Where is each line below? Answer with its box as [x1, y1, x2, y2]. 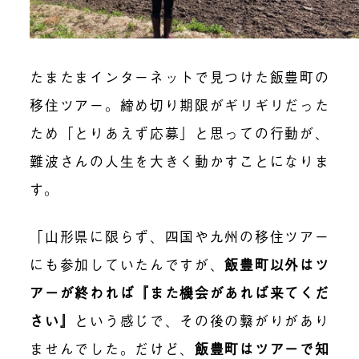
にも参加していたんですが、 [30, 253, 225, 274]
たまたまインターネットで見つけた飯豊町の [30, 66, 329, 87]
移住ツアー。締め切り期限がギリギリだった [30, 94, 329, 115]
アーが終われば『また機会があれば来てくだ [30, 281, 329, 302]
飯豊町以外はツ [224, 253, 329, 274]
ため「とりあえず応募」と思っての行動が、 [30, 122, 329, 143]
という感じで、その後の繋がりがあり [75, 309, 329, 330]
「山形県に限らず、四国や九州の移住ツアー [30, 225, 329, 246]
